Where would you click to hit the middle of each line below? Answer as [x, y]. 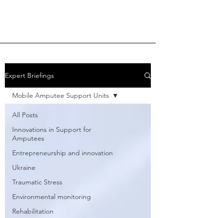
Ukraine [24, 167]
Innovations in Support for [52, 129]
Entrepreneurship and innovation [63, 153]
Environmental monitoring [52, 197]
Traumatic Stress [37, 182]
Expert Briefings [29, 75]
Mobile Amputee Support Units [61, 95]
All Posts [25, 115]
